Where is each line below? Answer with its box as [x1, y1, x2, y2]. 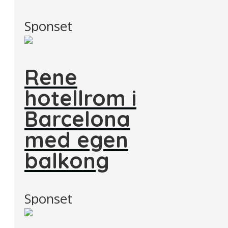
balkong [24, 147, 109, 174]
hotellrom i [24, 84, 136, 111]
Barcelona [24, 105, 130, 132]
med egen [24, 126, 128, 153]
